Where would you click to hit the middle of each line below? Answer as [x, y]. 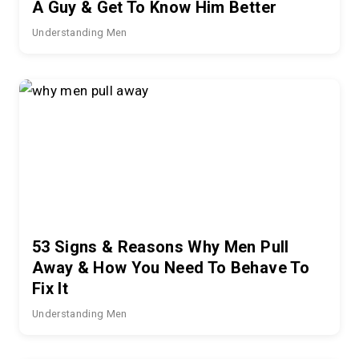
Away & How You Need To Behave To [171, 267]
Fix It [50, 288]
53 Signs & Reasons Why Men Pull [161, 246]
